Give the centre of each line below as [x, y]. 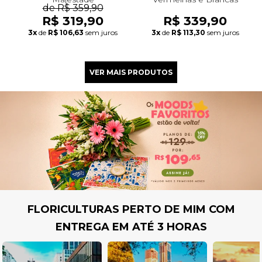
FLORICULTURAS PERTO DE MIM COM [131, 209]
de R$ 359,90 [73, 8]
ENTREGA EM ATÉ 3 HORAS [131, 227]
